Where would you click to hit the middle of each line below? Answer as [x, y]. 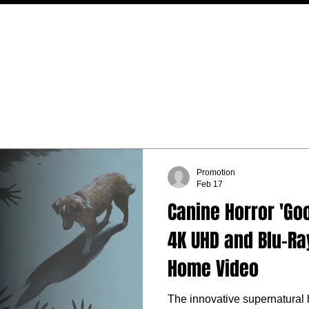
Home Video [213, 269]
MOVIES [28, 61]
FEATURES [130, 61]
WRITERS [259, 61]
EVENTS [195, 61]
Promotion [216, 172]
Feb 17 [210, 184]
